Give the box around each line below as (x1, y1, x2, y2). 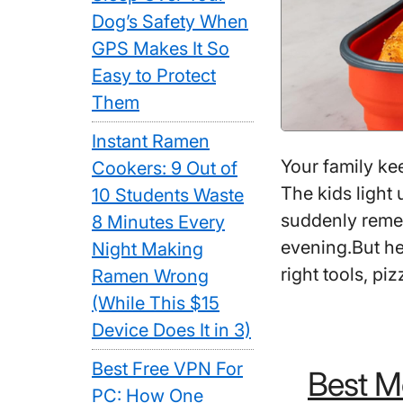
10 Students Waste (92, 184, 244, 206)
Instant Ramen (92, 130, 210, 152)
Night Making (92, 238, 203, 260)
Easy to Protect (92, 65, 216, 86)
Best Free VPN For (92, 358, 243, 380)
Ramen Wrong (92, 265, 209, 287)
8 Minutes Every (92, 211, 225, 233)
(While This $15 (92, 292, 219, 314)
